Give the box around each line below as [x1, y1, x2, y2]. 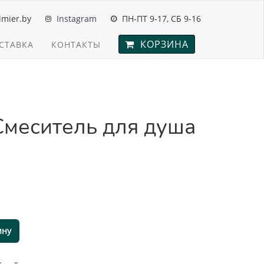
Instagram [57, 13, 97, 24]
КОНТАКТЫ [51, 39, 101, 50]
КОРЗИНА [134, 38, 189, 51]
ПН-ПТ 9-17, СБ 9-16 [122, 13, 201, 24]
